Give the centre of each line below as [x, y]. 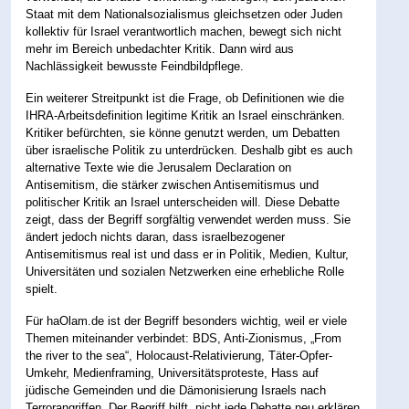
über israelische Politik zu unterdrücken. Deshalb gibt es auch [189, 151]
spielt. [42, 289]
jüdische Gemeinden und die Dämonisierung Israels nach [176, 391]
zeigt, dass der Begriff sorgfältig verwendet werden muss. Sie [189, 220]
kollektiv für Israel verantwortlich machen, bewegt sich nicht [184, 32]
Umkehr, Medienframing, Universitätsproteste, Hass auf [173, 373]
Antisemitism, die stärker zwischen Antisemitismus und [173, 185]
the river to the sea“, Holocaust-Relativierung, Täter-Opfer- [179, 356]
